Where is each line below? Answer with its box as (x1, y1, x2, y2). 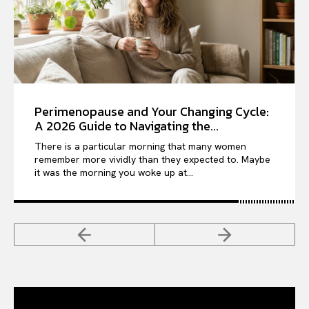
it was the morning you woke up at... (34, 166, 193, 179)
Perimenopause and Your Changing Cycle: (34, 101, 269, 121)
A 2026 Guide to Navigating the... (34, 116, 219, 135)
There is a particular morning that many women (34, 139, 246, 152)
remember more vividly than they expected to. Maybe (34, 152, 270, 166)
